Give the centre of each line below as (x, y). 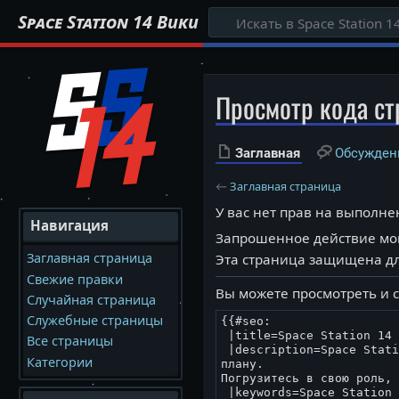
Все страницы (69, 341)
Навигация (69, 226)
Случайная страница (91, 299)
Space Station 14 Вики (109, 22)
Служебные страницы (94, 321)
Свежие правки (74, 279)
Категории (59, 362)
